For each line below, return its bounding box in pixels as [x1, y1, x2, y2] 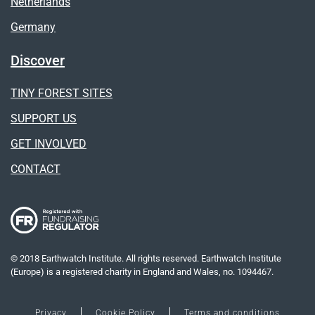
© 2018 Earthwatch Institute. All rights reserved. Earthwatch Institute [11, 252, 281, 264]
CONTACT [11, 162, 60, 176]
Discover [11, 51, 65, 69]
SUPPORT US [11, 111, 77, 125]
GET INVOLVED [11, 136, 86, 150]
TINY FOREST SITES [11, 86, 112, 100]
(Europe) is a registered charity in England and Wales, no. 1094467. [11, 266, 274, 277]
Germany [11, 20, 56, 34]
